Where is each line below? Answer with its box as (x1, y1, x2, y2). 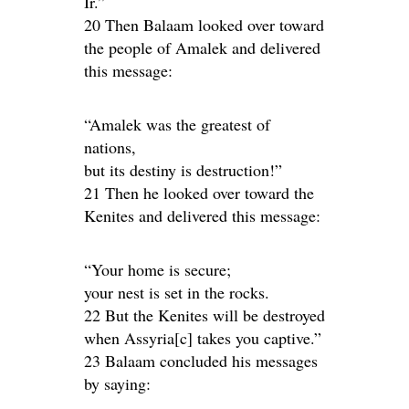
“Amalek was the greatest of (84, 113, 270, 135)
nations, (84, 136, 136, 158)
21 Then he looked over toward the (84, 182, 314, 204)
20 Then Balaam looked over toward (84, 14, 324, 36)
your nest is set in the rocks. (84, 281, 269, 303)
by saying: (84, 372, 151, 394)
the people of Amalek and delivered (84, 37, 320, 58)
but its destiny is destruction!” (84, 159, 282, 181)
